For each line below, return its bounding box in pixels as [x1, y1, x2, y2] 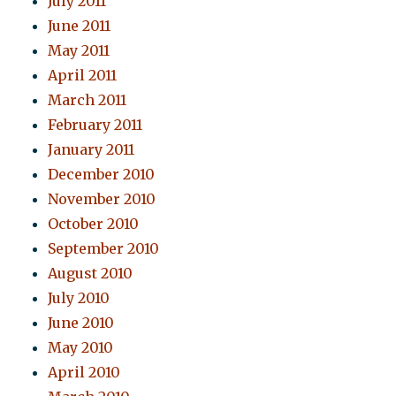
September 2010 [48, 240, 160, 258]
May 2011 [48, 42, 110, 60]
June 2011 [48, 17, 111, 35]
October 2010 [48, 215, 140, 233]
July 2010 [48, 289, 110, 308]
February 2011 [48, 116, 143, 134]
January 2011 [48, 141, 135, 159]
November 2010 [48, 190, 156, 209]
